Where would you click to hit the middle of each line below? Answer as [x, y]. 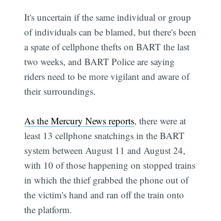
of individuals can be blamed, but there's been [110, 32]
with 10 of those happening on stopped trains [110, 165]
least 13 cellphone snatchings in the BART [105, 135]
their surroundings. [60, 91]
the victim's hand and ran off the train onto [104, 194]
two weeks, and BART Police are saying [100, 61]
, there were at [160, 120]
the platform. [48, 209]
